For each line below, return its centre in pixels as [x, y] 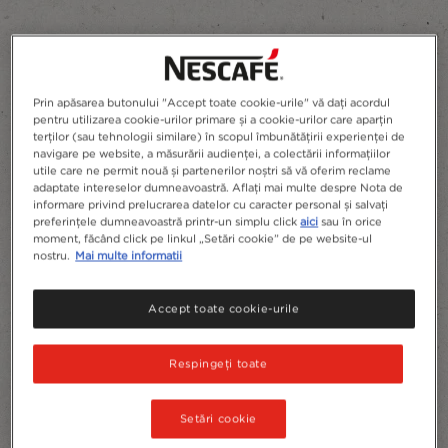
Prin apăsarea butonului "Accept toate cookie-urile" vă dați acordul [212, 102]
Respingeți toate [218, 363]
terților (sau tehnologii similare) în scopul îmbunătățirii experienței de [219, 136]
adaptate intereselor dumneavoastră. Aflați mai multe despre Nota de [218, 187]
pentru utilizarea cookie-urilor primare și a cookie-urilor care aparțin [213, 119]
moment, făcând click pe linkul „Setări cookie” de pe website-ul [203, 238]
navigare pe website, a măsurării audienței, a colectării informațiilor [212, 153]
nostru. [52, 255]
